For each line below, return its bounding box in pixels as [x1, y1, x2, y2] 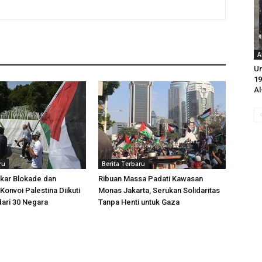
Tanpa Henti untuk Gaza [98, 198, 180, 206]
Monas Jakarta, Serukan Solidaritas [98, 186, 220, 195]
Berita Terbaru [102, 160, 145, 168]
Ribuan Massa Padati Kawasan [98, 174, 203, 183]
